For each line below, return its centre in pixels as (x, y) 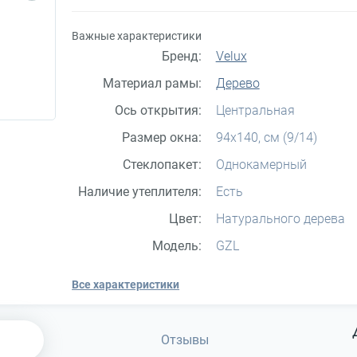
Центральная (255, 110)
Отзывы (185, 339)
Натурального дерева (280, 218)
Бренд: (181, 56)
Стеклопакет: (162, 164)
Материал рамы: (152, 83)
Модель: (177, 245)
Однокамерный (261, 164)
